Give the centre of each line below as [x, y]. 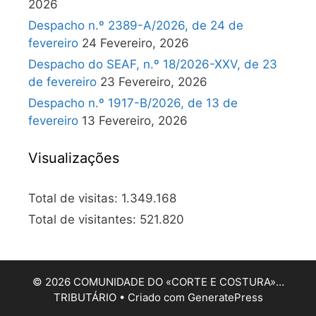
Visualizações [74, 158]
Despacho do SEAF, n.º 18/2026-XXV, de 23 [153, 64]
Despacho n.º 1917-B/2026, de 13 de [133, 103]
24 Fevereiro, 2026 [135, 43]
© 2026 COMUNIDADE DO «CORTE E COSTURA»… [158, 282]
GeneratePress [225, 297]
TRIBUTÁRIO [85, 297]
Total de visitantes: [84, 219]
